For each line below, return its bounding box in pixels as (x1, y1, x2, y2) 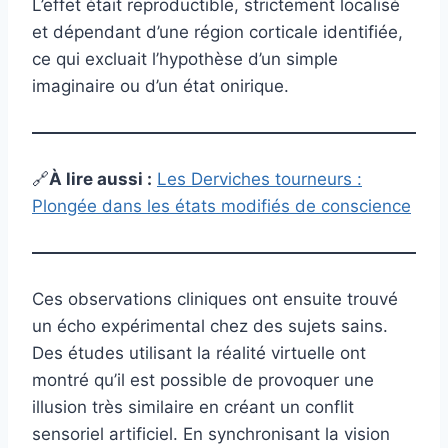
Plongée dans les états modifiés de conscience (32, 195, 411, 216)
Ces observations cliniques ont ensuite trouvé (32, 288, 398, 309)
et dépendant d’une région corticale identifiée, (32, 21, 403, 42)
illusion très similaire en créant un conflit (32, 396, 354, 417)
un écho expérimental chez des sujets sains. (32, 315, 388, 336)
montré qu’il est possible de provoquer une (32, 369, 374, 390)
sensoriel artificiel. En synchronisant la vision (32, 423, 390, 444)
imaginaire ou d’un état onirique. (32, 75, 289, 96)
